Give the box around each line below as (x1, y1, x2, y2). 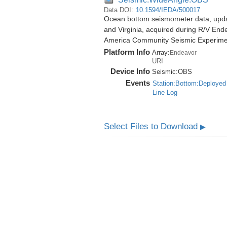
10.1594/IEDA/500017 (135, 6, 200, 14)
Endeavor (169, 49, 197, 56)
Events (125, 79, 150, 88)
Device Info (110, 67, 150, 76)
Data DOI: (103, 6, 135, 14)
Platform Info (103, 48, 150, 57)
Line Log (152, 89, 177, 97)
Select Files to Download (103, 122, 200, 132)
